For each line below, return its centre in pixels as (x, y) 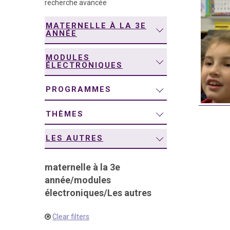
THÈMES (65, 114)
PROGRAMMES (79, 90)
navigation (49, 12)
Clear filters (71, 217)
